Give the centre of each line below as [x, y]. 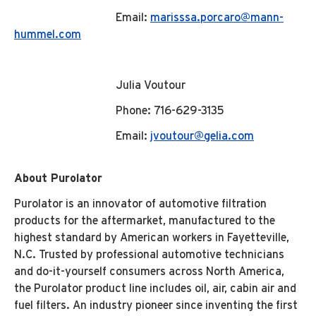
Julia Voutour [100, 85]
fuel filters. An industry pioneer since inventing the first [156, 305]
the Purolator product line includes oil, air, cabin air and [155, 288]
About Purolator [58, 178]
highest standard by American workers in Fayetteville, [152, 238]
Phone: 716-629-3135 [119, 111]
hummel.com [48, 35]
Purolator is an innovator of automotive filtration [140, 204]
